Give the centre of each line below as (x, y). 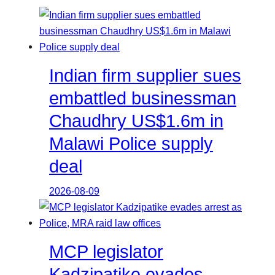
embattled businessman (143, 98)
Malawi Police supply (131, 143)
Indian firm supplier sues (145, 75)
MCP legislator (106, 251)
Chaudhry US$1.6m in (136, 121)
